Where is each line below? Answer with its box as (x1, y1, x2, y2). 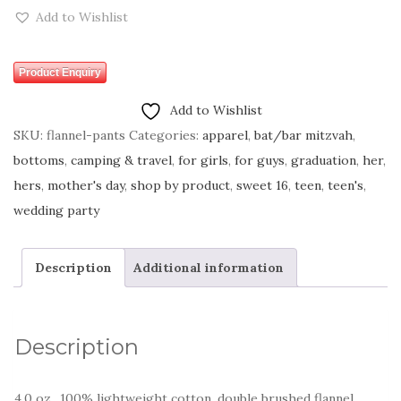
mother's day (47, 177, 124, 193)
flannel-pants (47, 127, 125, 143)
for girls (178, 152, 228, 168)
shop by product (131, 177, 230, 193)
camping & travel (71, 152, 172, 168)
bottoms (13, 152, 64, 168)
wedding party (13, 202, 99, 218)
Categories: (129, 127, 202, 143)
